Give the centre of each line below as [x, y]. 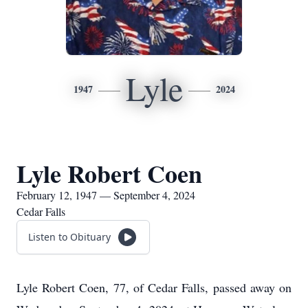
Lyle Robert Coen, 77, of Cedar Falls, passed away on [154, 287]
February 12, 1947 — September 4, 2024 [106, 195]
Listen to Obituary [69, 237]
